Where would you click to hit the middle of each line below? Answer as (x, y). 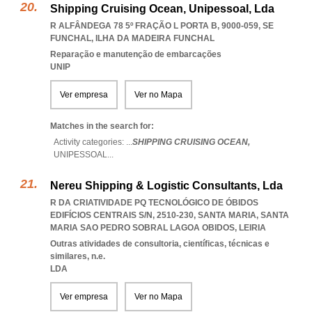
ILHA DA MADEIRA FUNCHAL (155, 38)
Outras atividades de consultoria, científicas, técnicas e (160, 244)
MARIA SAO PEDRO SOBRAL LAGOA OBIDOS (142, 228)
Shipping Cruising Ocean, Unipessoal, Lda (162, 9)
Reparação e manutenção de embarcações (136, 54)
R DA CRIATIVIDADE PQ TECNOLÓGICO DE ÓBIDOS (154, 203)
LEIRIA (252, 228)
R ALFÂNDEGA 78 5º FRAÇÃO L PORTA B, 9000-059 (154, 26)
